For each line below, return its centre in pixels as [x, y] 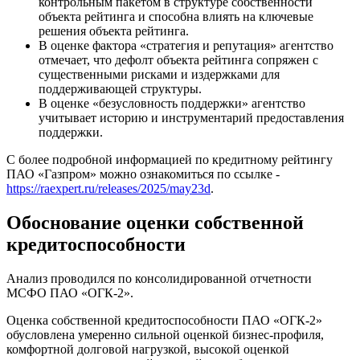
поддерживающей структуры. [122, 88]
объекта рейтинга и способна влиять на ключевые [176, 16]
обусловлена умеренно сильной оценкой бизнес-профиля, [165, 334]
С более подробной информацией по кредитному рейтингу [170, 159]
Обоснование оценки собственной [155, 222]
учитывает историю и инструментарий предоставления [191, 117]
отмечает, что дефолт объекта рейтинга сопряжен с [178, 59]
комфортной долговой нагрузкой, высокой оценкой [148, 349]
